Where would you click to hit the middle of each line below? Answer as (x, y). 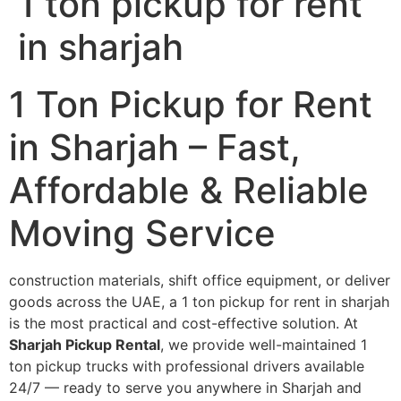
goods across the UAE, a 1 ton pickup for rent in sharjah (199, 302)
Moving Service (142, 234)
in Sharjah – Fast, (155, 148)
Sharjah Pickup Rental (85, 345)
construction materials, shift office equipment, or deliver (200, 281)
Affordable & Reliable (189, 191)
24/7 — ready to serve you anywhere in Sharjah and (185, 388)
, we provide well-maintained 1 (264, 345)
